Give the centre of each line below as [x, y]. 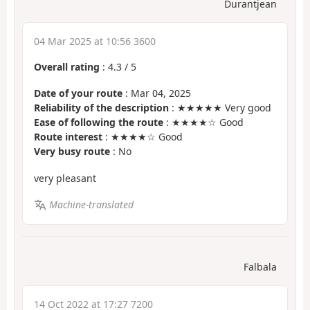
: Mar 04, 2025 [157, 93]
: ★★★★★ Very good [220, 108]
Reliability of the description [101, 108]
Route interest [68, 137]
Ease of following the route [99, 122]
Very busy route [72, 152]
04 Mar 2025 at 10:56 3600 [95, 41]
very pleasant [65, 178]
